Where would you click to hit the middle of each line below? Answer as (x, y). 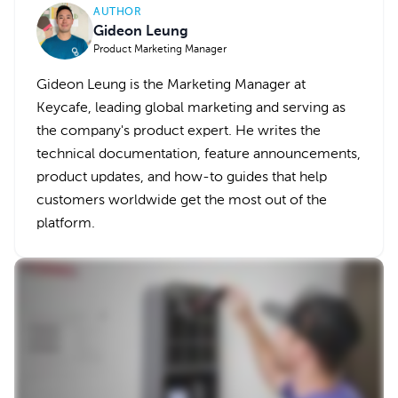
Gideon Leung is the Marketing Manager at (171, 85)
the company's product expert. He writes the (179, 131)
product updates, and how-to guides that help (182, 178)
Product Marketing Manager (160, 50)
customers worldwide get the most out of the (182, 201)
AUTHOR (118, 12)
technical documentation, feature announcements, (199, 155)
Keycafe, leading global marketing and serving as (191, 108)
